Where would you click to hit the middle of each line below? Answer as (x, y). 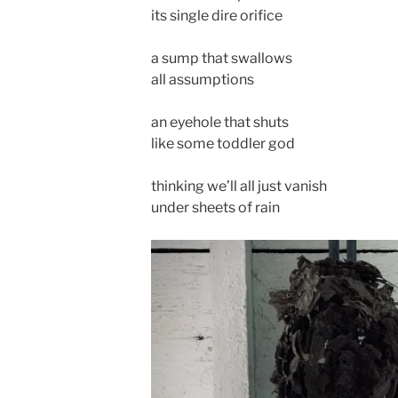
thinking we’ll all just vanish (239, 186)
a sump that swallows (222, 58)
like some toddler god (223, 143)
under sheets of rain (215, 207)
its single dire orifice (217, 16)
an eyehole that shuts (220, 122)
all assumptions (203, 80)
